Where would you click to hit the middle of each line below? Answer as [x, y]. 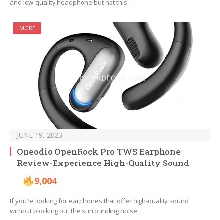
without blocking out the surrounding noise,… [77, 211]
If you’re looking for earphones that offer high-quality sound [99, 201]
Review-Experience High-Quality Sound [103, 163]
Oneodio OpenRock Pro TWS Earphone [99, 152]
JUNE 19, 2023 [40, 135]
